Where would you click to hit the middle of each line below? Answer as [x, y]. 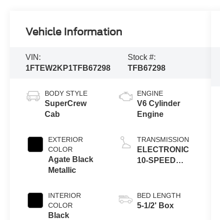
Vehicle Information [74, 32]
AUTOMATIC [160, 171]
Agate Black [71, 159]
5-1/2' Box [155, 205]
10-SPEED [156, 160]
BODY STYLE [66, 93]
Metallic [62, 170]
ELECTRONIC [163, 149]
